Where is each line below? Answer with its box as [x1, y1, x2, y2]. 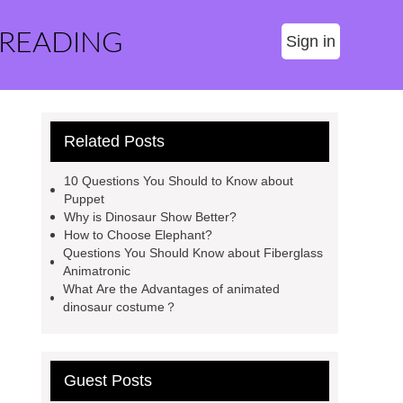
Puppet [63, 192, 104, 206]
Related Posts [64, 132, 165, 150]
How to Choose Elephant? [64, 228, 212, 242]
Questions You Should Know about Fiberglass [63, 246, 324, 260]
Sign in [286, 32, 336, 50]
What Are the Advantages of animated [62, 282, 280, 296]
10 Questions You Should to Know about [63, 174, 293, 188]
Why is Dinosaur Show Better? [64, 210, 237, 224]
